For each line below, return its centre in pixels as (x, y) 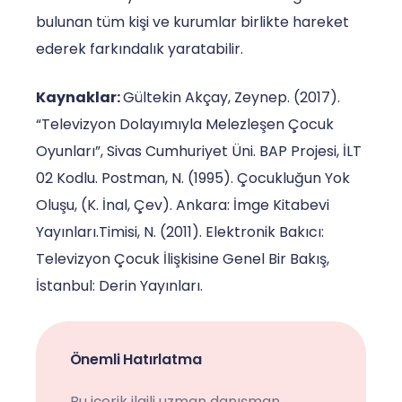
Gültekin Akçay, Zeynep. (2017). (232, 97)
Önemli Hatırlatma (135, 359)
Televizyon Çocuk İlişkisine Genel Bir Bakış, (183, 258)
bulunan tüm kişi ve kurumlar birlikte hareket (192, 22)
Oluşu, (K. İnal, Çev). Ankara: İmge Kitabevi (183, 205)
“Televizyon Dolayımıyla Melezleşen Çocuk (185, 124)
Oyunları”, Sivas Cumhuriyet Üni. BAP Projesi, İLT (199, 151)
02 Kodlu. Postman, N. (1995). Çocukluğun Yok (193, 178)
